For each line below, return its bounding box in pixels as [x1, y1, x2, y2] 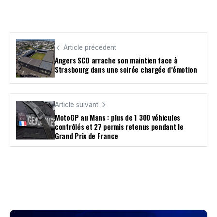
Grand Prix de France [55, 130, 118, 141]
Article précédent [63, 43, 116, 51]
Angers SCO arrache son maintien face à [55, 54, 178, 65]
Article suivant [55, 101, 98, 109]
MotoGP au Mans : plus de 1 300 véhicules [55, 112, 180, 123]
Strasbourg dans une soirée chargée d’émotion [55, 63, 197, 75]
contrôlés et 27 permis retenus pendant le [55, 121, 184, 132]
